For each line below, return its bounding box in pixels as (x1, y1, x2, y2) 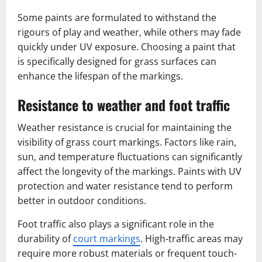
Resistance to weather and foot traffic (18, 94, 230, 116)
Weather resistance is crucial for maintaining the (18, 121, 232, 135)
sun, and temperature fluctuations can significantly (18, 150, 242, 164)
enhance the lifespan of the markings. (18, 70, 183, 83)
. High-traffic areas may (140, 232, 243, 246)
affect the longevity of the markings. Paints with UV (18, 165, 242, 178)
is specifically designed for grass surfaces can (18, 55, 216, 68)
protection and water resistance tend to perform (18, 180, 233, 193)
